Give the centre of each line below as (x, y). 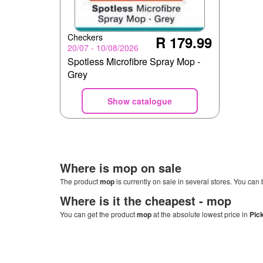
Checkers (85, 37)
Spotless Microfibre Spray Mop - (134, 62)
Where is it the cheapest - (133, 201)
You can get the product (98, 214)
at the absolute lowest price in (200, 214)
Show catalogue (140, 101)
